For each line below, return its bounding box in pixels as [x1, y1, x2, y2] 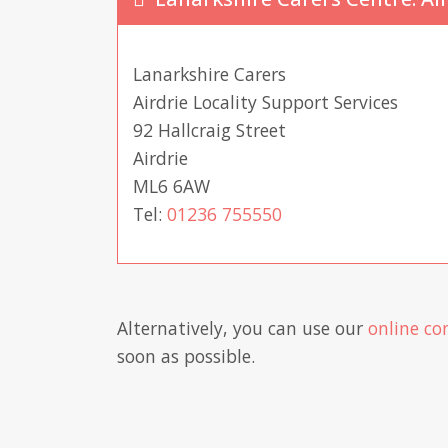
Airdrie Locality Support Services [133, 90, 398, 115]
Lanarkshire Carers [133, 62, 286, 87]
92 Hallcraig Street [133, 118, 286, 143]
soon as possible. [117, 344, 255, 369]
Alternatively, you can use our [117, 316, 368, 341]
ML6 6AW [133, 174, 210, 199]
